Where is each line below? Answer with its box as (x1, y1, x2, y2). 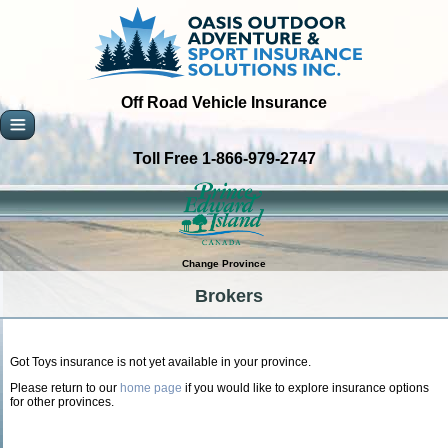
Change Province (182, 258, 266, 270)
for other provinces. (10, 395, 114, 409)
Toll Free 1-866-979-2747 (132, 150, 316, 167)
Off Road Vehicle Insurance (121, 94, 327, 111)
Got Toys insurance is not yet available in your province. (10, 355, 311, 369)
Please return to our (10, 381, 120, 395)
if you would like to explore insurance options (182, 381, 429, 395)
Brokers (195, 286, 263, 306)
